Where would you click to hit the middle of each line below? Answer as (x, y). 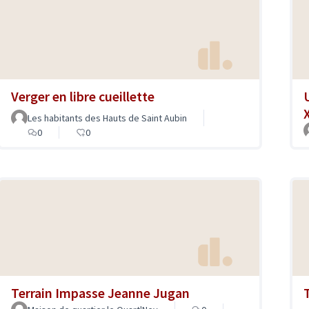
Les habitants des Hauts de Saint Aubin (107, 118)
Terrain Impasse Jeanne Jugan (100, 292)
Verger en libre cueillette (83, 97)
